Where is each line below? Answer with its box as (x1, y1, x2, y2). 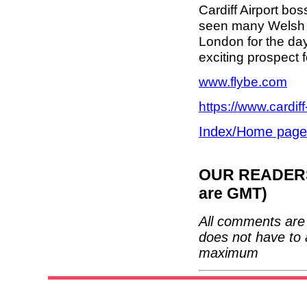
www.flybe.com (199, 74, 287, 90)
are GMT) (199, 184, 267, 203)
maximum (199, 245, 258, 260)
